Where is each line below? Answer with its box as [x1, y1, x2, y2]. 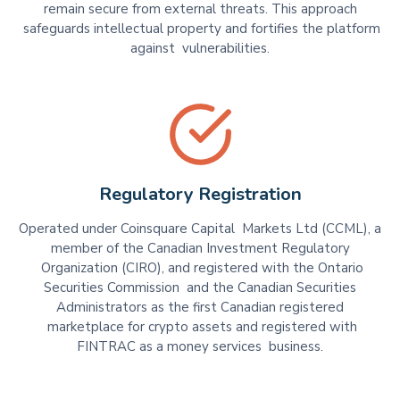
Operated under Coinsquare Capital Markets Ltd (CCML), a [19, 219, 381, 237]
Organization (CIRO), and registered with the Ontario [37, 258, 363, 277]
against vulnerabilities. [130, 39, 270, 58]
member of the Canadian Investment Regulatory [50, 238, 350, 257]
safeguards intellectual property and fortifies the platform [20, 20, 380, 38]
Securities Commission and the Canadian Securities [44, 278, 356, 296]
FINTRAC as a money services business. [77, 337, 323, 355]
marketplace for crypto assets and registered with [43, 317, 357, 336]
